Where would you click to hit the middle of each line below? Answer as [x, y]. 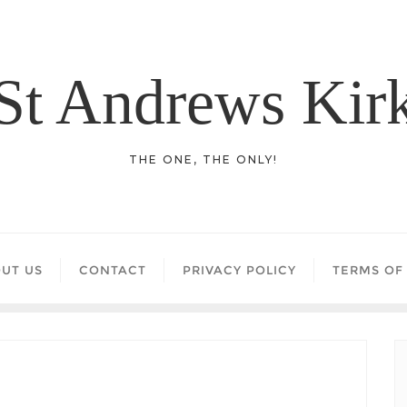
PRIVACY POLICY [239, 270]
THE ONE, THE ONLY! [203, 159]
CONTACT [113, 270]
